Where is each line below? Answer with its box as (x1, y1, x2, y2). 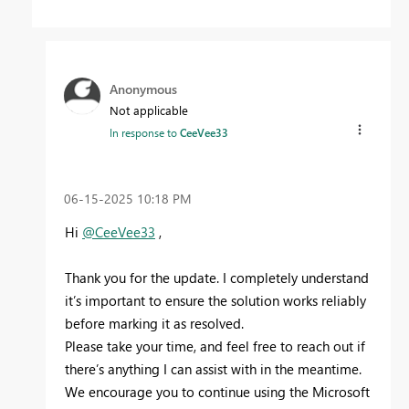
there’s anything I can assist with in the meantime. (65, 359, 362, 378)
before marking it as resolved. (65, 313, 244, 332)
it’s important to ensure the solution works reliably (65, 290, 366, 309)
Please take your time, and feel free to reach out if (65, 336, 365, 355)
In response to (110, 125, 180, 141)
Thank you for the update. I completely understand (65, 267, 372, 287)
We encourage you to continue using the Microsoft (65, 382, 370, 401)
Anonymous (110, 80, 177, 99)
